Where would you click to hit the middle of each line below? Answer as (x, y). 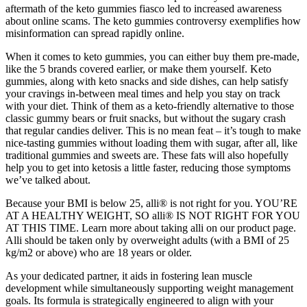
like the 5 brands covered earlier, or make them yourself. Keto (138, 69)
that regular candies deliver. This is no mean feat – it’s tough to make (153, 130)
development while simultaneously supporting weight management (149, 288)
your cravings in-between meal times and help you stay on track (143, 93)
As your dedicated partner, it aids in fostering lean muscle (129, 275)
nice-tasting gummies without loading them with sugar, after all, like (151, 143)
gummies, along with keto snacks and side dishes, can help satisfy (147, 81)
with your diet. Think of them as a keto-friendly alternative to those (150, 106)
